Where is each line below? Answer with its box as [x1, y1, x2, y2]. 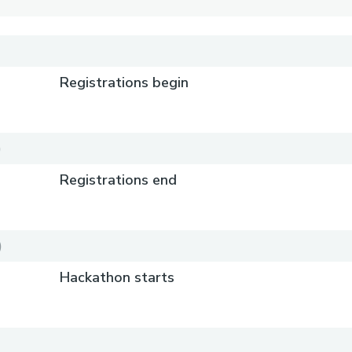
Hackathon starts [60, 268, 175, 287]
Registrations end [60, 170, 178, 189]
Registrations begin [60, 73, 189, 92]
